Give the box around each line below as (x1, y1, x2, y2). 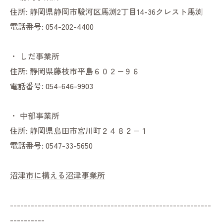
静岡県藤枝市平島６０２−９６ (30, 65, 140, 77)
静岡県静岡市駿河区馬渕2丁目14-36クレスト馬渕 (30, 5, 203, 18)
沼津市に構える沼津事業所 (10, 169, 105, 181)
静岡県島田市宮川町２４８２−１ (30, 124, 148, 137)
